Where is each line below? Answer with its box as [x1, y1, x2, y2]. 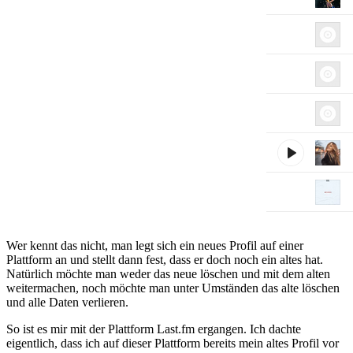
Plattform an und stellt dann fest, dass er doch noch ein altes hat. [6, 252, 323, 266]
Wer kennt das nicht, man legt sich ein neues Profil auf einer [6, 238, 303, 252]
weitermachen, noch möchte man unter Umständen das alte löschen [6, 281, 340, 295]
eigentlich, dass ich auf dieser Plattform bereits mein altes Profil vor [6, 336, 339, 350]
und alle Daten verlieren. [6, 295, 128, 309]
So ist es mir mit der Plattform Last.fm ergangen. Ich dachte [6, 321, 301, 336]
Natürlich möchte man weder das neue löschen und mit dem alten [6, 266, 330, 281]
